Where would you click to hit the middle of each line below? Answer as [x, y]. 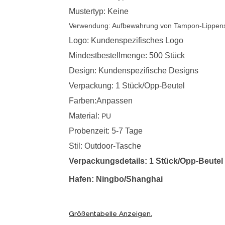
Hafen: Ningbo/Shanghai [116, 179]
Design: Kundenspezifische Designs [134, 70]
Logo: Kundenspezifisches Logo [126, 40]
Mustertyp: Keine [99, 11]
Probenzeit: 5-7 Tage [106, 131]
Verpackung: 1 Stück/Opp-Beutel [127, 85]
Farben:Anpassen [101, 100]
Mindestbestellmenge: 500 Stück [127, 55]
